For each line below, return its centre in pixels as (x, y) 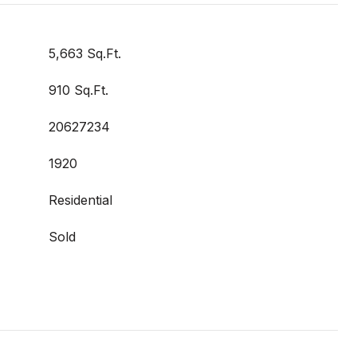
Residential (80, 200)
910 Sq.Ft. (78, 90)
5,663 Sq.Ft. (85, 53)
